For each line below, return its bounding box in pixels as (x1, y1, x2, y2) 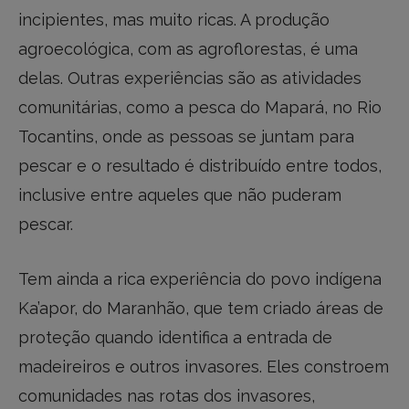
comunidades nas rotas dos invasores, (18, 385, 315, 405)
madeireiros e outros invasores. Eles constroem (18, 356, 389, 376)
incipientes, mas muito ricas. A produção (18, 10, 330, 30)
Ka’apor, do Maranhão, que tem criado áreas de (18, 298, 383, 318)
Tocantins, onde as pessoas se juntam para (18, 127, 354, 147)
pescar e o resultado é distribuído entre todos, (18, 156, 382, 176)
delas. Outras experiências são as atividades (18, 68, 362, 89)
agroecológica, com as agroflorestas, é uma (18, 39, 358, 59)
